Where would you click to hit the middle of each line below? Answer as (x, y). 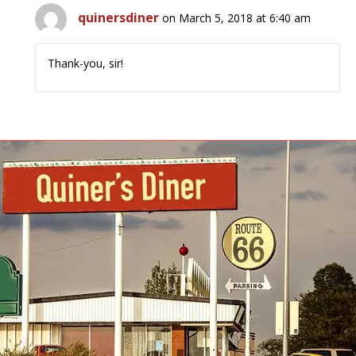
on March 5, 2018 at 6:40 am (237, 18)
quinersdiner (119, 18)
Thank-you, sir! (86, 64)
